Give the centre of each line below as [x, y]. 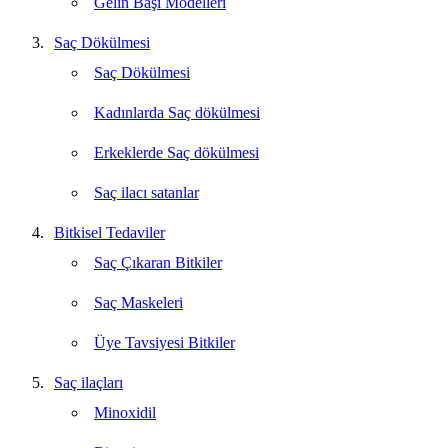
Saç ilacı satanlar [146, 192]
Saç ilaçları [88, 382]
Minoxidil [125, 412]
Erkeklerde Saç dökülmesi [176, 152]
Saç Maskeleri [138, 302]
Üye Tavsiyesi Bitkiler [164, 342]
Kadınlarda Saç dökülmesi [177, 112]
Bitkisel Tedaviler [109, 232]
